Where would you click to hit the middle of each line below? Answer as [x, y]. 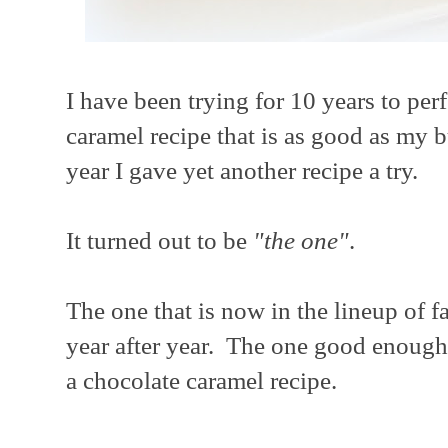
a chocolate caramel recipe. [201, 380]
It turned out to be [159, 240]
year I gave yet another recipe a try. [242, 170]
